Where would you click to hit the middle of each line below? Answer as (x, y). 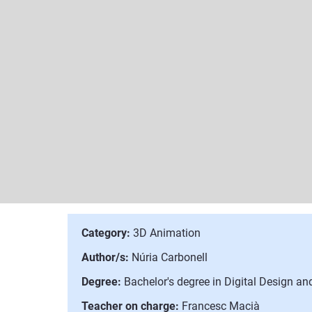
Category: (106, 233)
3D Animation (165, 233)
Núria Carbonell (168, 257)
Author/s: (105, 257)
